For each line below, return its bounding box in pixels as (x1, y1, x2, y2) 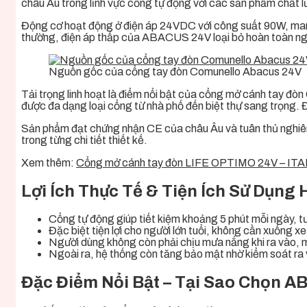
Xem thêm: (21, 156, 76, 169)
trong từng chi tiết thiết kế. (21, 134, 147, 146)
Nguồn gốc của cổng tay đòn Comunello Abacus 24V (49, 65, 302, 77)
